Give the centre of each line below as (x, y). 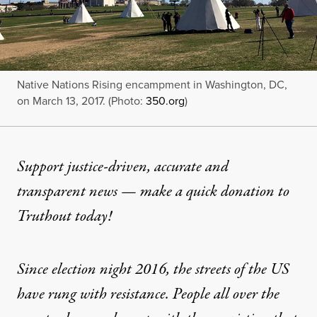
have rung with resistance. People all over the (148, 294)
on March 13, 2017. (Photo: (81, 101)
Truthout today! (66, 217)
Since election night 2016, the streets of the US (153, 270)
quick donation (230, 192)
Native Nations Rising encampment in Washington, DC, (152, 85)
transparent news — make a (102, 192)
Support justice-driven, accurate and (123, 167)
